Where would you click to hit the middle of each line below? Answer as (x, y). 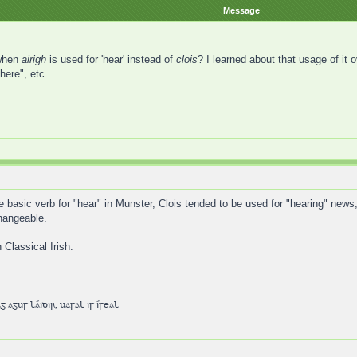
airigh (33, 59)
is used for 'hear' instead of (111, 59)
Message (242, 10)
